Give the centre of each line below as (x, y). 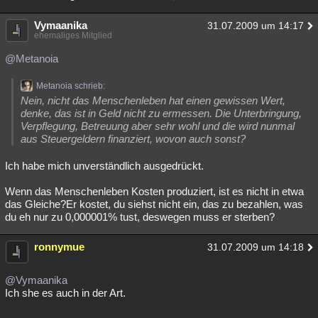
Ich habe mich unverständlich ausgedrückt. (104, 166)
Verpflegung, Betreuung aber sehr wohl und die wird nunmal (158, 126)
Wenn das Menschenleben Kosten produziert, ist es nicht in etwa (154, 191)
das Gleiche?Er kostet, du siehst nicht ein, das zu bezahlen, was (154, 204)
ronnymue (59, 247)
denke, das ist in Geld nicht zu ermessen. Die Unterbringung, (161, 113)
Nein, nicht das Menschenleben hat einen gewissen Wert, (153, 100)
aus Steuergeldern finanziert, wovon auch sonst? (133, 139)
